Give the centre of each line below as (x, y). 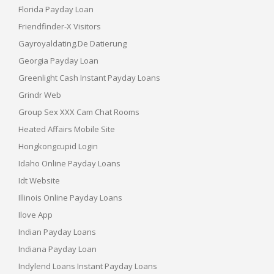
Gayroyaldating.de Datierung (72, 43)
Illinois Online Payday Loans (70, 197)
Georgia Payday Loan (58, 60)
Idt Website (39, 180)
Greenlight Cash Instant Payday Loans (89, 77)
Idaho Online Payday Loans (69, 163)
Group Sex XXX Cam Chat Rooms (79, 112)
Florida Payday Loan (56, 9)
